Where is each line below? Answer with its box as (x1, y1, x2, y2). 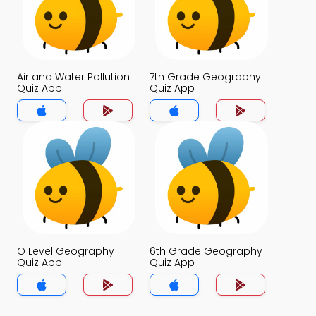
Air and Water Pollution (17, 70, 130, 84)
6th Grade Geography (150, 244, 262, 258)
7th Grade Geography (150, 70, 261, 84)
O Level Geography (17, 244, 114, 258)
